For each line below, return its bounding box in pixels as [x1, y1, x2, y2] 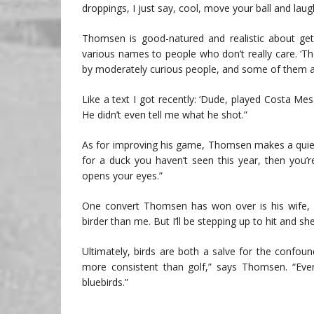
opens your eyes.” [82, 169, 163, 183]
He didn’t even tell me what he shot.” [82, 108, 247, 122]
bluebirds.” [82, 275, 128, 289]
